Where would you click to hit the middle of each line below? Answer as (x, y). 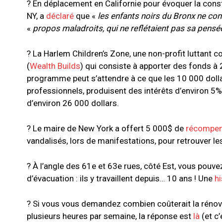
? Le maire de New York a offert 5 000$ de (106, 129)
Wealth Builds (55, 66)
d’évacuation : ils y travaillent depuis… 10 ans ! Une (121, 179)
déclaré (60, 16)
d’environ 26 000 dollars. (73, 103)
